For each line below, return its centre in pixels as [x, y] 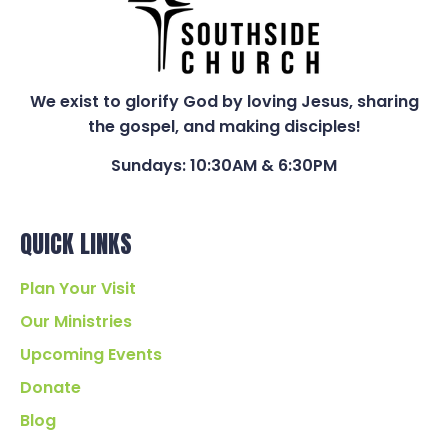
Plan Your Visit [78, 289]
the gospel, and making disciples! [224, 126]
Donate [50, 388]
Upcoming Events [91, 355]
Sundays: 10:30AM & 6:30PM [224, 165]
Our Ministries [76, 322]
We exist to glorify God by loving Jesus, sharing [224, 101]
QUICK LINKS [76, 244]
